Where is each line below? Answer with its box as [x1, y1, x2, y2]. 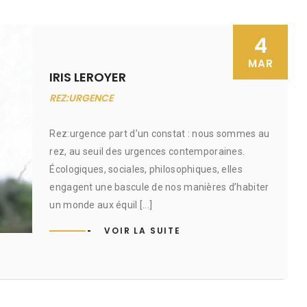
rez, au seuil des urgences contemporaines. [49, 146, 245, 157]
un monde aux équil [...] [49, 199, 153, 210]
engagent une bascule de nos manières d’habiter [49, 182, 269, 193]
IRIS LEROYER [49, 69, 127, 86]
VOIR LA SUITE [104, 225, 181, 236]
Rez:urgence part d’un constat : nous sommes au [49, 128, 270, 139]
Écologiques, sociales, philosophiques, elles [49, 164, 243, 175]
